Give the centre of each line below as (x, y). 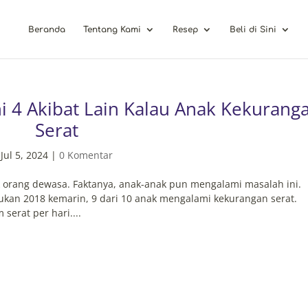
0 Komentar (86, 155)
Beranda (47, 30)
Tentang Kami (112, 30)
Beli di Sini (253, 30)
